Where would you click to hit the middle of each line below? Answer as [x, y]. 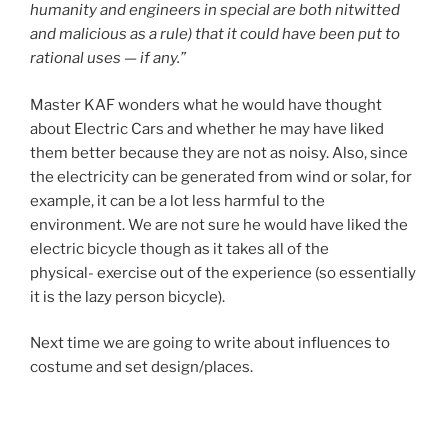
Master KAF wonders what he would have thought [206, 104]
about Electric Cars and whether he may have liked [207, 128]
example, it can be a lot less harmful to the [177, 200]
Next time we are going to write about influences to [210, 343]
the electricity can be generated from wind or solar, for [221, 176]
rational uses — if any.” [108, 58]
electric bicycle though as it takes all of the [179, 248]
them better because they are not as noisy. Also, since [219, 152]
